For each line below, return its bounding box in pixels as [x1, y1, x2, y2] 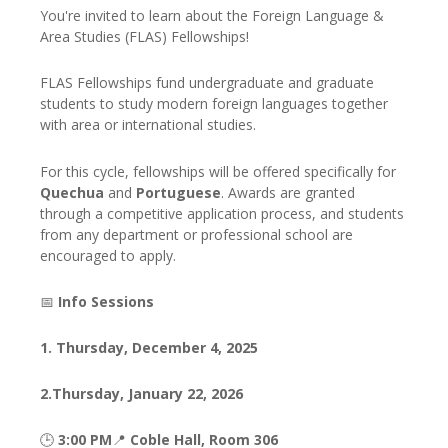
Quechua [40, 182, 104, 202]
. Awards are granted [221, 182, 355, 202]
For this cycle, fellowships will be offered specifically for [40, 161, 396, 181]
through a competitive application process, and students [40, 203, 404, 223]
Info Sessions [58, 291, 154, 311]
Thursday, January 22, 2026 [52, 384, 243, 404]
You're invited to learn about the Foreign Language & [40, 6, 384, 26]
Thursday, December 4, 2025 [56, 337, 258, 357]
